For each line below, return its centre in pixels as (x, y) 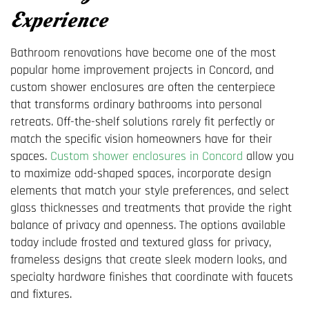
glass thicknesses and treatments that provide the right (151, 208)
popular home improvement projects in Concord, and (142, 70)
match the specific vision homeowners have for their (141, 139)
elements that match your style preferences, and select (150, 190)
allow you (268, 156)
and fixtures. (41, 294)
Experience (59, 20)
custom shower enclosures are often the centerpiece (143, 87)
